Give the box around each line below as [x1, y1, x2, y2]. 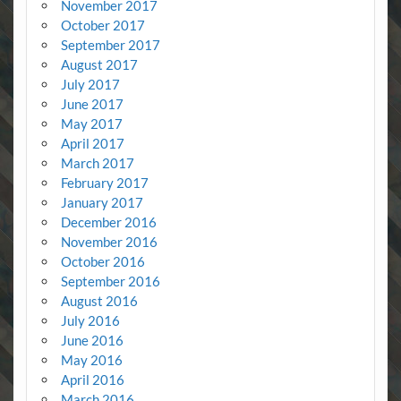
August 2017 [60, 55, 138, 73]
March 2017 [60, 154, 134, 171]
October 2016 [60, 252, 145, 269]
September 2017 [60, 36, 160, 53]
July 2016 [60, 311, 120, 328]
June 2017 [60, 95, 124, 112]
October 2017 [60, 16, 145, 33]
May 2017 [60, 115, 123, 132]
